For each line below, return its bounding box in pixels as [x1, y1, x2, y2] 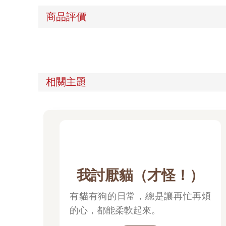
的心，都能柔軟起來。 [70, 205, 161, 216]
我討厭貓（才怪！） [77, 167, 204, 184]
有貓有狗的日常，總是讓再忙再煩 [70, 191, 211, 202]
